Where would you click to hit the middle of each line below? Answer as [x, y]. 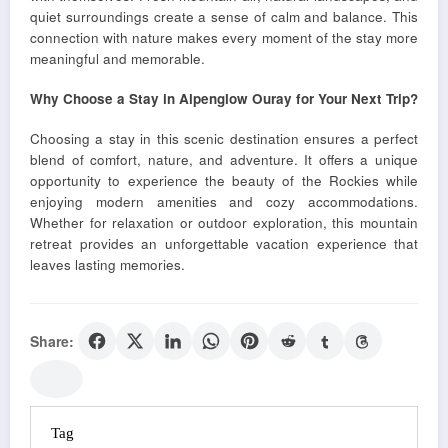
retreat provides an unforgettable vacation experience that [224, 244]
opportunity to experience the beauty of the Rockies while [224, 181]
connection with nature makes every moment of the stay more [224, 37]
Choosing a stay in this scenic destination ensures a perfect [224, 139]
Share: [52, 341]
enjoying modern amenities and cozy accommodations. [224, 202]
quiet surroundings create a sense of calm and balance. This [224, 16]
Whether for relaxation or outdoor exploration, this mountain [224, 223]
